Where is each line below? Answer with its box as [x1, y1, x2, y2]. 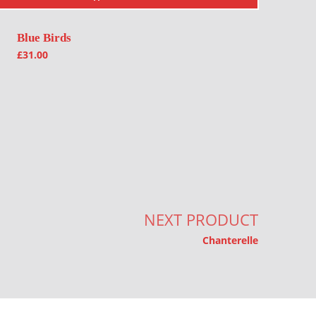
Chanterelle [202, 233, 259, 247]
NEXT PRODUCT [144, 208, 259, 231]
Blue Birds [17, 30, 72, 44]
